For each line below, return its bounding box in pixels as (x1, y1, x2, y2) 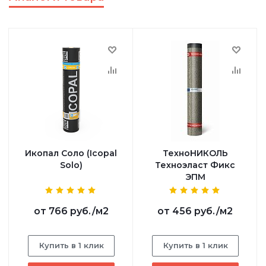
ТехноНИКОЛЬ (162, 148, 228, 159)
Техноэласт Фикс (155, 160, 235, 171)
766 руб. (48, 205, 92, 217)
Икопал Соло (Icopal (25, 148, 117, 159)
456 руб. (172, 205, 216, 217)
